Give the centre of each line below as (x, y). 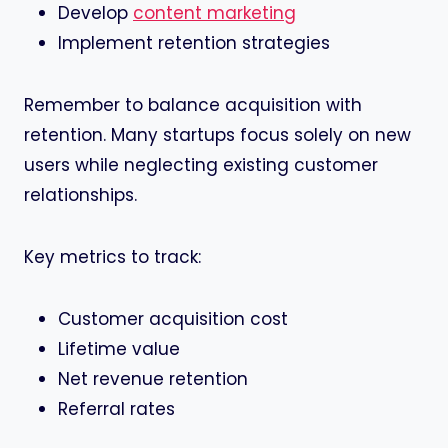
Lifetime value (119, 349)
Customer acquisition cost (173, 319)
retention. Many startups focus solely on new (217, 135)
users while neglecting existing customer (201, 165)
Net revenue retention (153, 379)
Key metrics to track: (112, 257)
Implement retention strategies (194, 43)
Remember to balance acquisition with (193, 105)
